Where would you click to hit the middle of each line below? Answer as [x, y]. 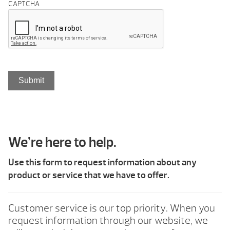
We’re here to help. [62, 142]
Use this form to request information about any [102, 163]
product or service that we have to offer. [89, 176]
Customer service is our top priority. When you [112, 208]
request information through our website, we [108, 221]
